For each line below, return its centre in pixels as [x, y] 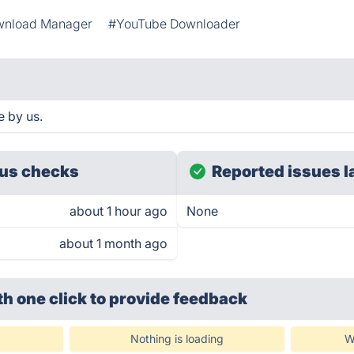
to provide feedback [169, 299]
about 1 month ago [113, 243]
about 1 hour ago [119, 211]
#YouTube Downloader [175, 24]
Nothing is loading [177, 339]
